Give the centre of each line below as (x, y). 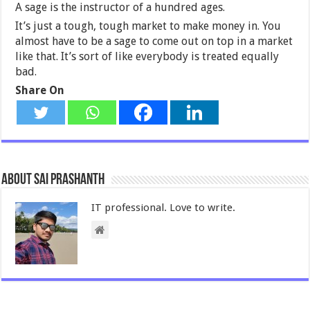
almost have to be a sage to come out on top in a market (154, 42)
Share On (40, 91)
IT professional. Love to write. (164, 208)
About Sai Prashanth (53, 181)
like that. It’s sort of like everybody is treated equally (147, 57)
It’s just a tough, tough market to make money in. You (148, 26)
